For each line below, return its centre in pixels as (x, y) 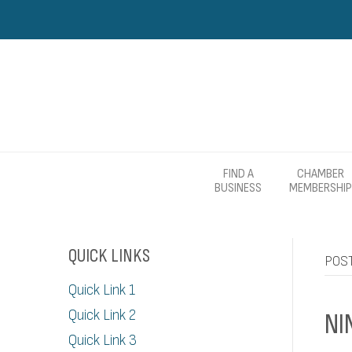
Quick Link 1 (102, 290)
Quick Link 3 (103, 341)
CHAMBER (321, 174)
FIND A (238, 174)
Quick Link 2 (102, 315)
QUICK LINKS (109, 256)
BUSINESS (238, 188)
